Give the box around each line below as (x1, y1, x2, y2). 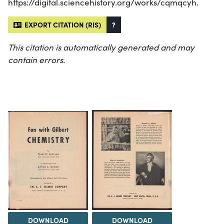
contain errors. (8, 53, 65, 65)
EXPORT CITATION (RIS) (21, 19, 101, 29)
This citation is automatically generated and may (8, 41, 194, 53)
